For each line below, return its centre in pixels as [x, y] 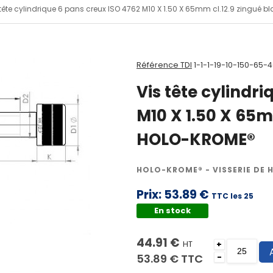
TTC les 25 [232, 196]
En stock [173, 211]
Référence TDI [164, 65]
